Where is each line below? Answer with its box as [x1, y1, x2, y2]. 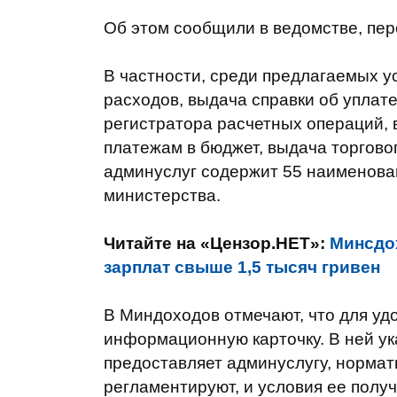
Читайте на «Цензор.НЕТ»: [104, 234, 330, 253]
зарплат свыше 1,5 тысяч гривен [104, 258, 380, 276]
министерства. [104, 186, 221, 205]
